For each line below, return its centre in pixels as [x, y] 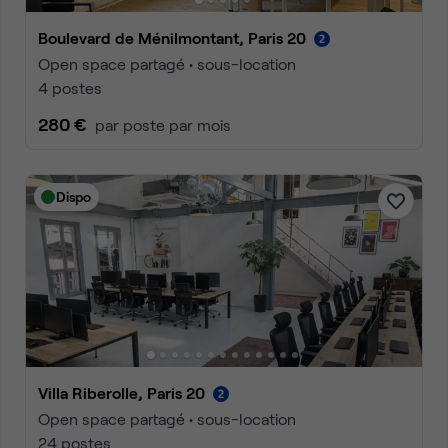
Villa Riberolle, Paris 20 [126, 392]
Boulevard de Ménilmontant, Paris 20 [177, 37]
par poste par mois [163, 124]
